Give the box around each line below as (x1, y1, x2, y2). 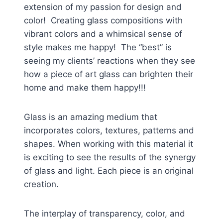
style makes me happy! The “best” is (24, 42, 172, 52)
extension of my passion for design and (24, 1, 182, 12)
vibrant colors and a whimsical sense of (24, 28, 182, 39)
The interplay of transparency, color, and (24, 208, 185, 219)
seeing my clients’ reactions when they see (24, 55, 195, 66)
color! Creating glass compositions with (24, 15, 183, 25)
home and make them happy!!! (24, 82, 146, 93)
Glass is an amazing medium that (24, 111, 157, 122)
